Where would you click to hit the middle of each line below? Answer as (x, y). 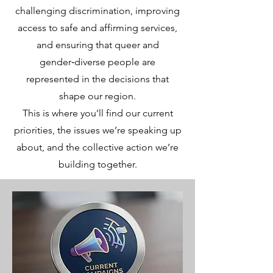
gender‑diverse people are (97, 62)
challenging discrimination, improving (97, 11)
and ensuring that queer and (97, 45)
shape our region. (97, 96)
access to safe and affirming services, (97, 28)
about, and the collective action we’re (97, 147)
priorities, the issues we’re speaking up (97, 130)
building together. (97, 164)
